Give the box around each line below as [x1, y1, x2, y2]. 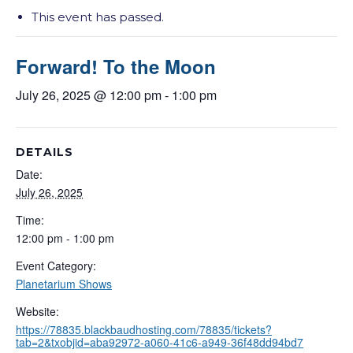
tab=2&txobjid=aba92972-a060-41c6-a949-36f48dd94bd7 [16, 334, 303, 351]
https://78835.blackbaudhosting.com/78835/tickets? [16, 321, 272, 338]
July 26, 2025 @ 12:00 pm [16, 86, 162, 105]
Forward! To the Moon [16, 53, 216, 80]
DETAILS [16, 145, 73, 160]
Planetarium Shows [16, 276, 112, 292]
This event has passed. [32, 9, 164, 25]
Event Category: [16, 258, 96, 274]
